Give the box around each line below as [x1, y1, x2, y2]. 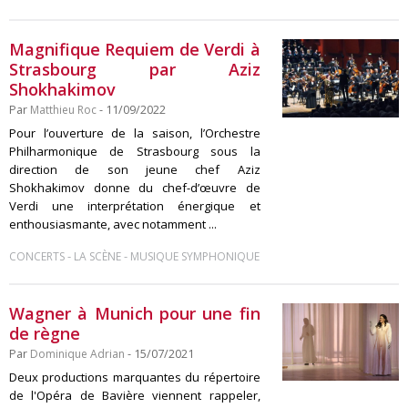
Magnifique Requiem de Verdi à [9, 38, 260, 60]
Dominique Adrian [30, 346, 125, 362]
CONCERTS [9, 249, 65, 264]
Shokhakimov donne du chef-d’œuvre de [9, 179, 260, 196]
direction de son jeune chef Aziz [9, 161, 260, 178]
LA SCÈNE [74, 249, 121, 264]
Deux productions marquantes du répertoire [9, 369, 260, 385]
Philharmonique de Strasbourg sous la [9, 143, 260, 159]
